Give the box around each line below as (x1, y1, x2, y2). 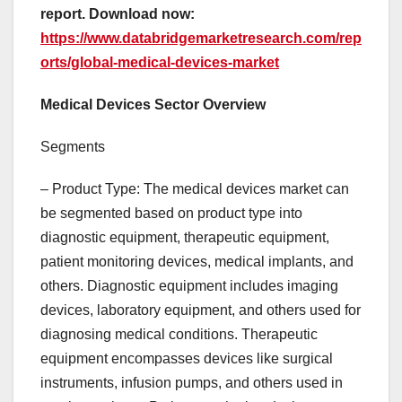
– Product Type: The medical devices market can (40, 181, 349, 197)
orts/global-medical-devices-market (40, 55, 279, 71)
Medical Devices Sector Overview (40, 97, 266, 113)
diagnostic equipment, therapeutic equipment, (40, 230, 329, 246)
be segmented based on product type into (40, 205, 302, 222)
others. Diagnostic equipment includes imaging (40, 278, 338, 294)
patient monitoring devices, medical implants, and (40, 254, 354, 270)
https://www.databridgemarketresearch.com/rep (40, 31, 362, 47)
